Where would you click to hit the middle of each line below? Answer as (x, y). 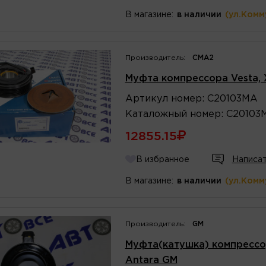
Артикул (146, 99)
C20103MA (232, 99)
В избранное (162, 159)
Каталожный (156, 114)
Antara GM (151, 260)
